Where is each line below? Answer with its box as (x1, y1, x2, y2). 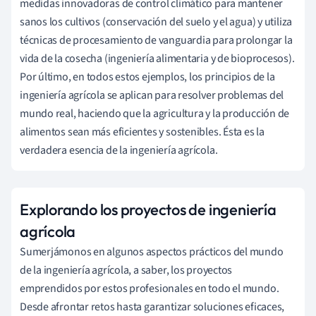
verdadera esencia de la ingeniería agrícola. (20, 142, 218, 158)
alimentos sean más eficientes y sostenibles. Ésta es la (20, 123, 265, 140)
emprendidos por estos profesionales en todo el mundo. (20, 280, 279, 296)
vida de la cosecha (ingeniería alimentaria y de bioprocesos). (20, 50, 295, 66)
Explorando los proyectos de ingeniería (20, 199, 276, 219)
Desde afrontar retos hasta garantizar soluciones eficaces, (20, 298, 285, 315)
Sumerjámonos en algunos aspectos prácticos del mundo (20, 243, 284, 260)
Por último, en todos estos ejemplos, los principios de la (20, 68, 275, 85)
